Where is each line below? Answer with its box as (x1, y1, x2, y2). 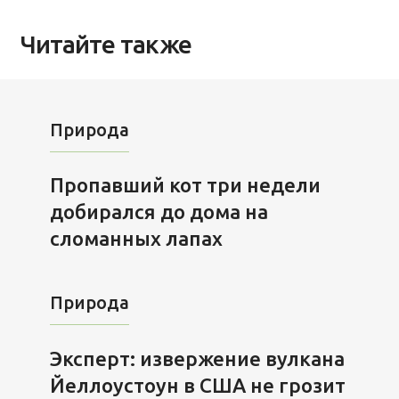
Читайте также (20, 30, 192, 59)
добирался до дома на (49, 200, 268, 224)
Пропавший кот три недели (49, 174, 321, 197)
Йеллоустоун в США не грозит (49, 373, 346, 396)
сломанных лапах (49, 227, 223, 250)
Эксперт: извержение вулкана (49, 346, 345, 370)
